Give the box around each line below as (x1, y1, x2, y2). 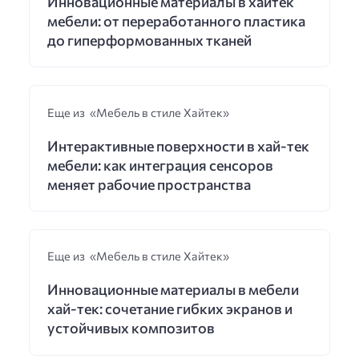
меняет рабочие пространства (46, 175, 251, 193)
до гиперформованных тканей (46, 30, 252, 49)
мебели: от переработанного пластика (46, 11, 305, 30)
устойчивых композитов (46, 319, 215, 337)
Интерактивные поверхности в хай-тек (46, 136, 309, 155)
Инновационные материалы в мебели (46, 280, 299, 299)
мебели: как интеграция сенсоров (46, 155, 273, 174)
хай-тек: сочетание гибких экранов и (46, 300, 292, 318)
